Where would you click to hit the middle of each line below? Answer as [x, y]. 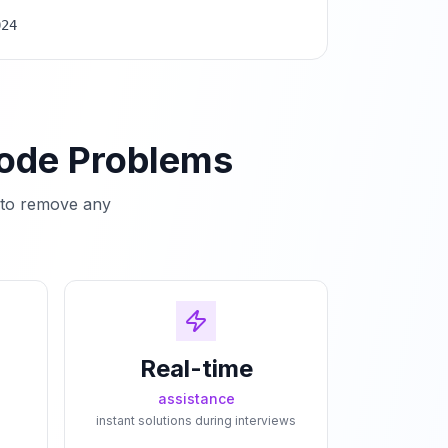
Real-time [196, 368]
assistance [196, 398]
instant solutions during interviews [196, 420]
